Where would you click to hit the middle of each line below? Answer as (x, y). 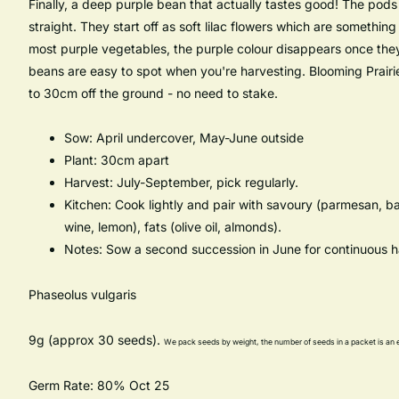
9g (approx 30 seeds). (96, 340)
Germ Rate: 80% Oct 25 (99, 386)
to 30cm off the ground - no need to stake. (153, 93)
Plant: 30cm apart (117, 160)
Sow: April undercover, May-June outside (184, 138)
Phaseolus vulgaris (82, 295)
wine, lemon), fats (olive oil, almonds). (173, 227)
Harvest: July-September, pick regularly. (181, 183)
